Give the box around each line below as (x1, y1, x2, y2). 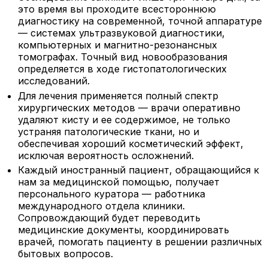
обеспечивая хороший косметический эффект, (18, 137, 244, 150)
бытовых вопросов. (18, 248, 114, 260)
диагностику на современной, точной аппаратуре (18, 14, 263, 27)
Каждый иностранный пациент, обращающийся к (18, 164, 260, 176)
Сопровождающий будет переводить (18, 212, 201, 224)
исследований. (18, 74, 90, 87)
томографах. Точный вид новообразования (18, 50, 228, 63)
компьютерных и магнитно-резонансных (18, 38, 218, 51)
